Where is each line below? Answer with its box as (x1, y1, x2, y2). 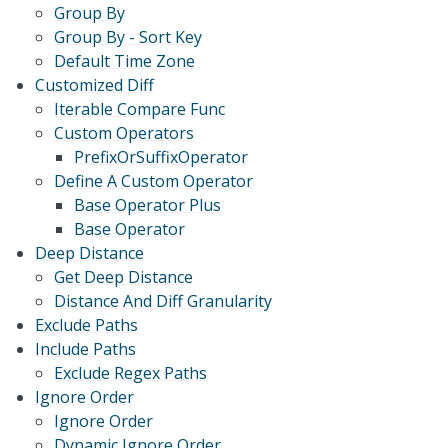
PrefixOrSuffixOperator (73, 146, 248, 169)
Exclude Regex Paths (54, 362, 208, 385)
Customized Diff (35, 74, 155, 97)
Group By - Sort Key (54, 26, 203, 49)
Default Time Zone (54, 50, 196, 73)
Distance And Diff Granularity (54, 290, 273, 313)
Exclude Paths (35, 314, 139, 337)
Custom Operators (54, 122, 195, 145)
